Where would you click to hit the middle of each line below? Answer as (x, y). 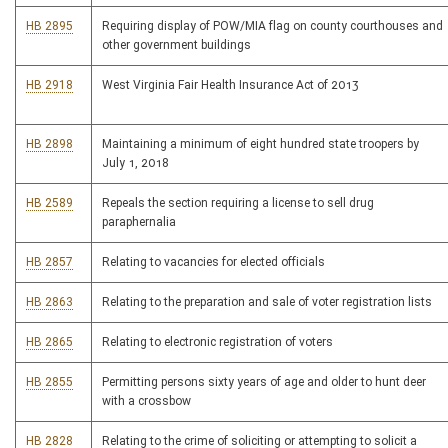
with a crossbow (146, 401)
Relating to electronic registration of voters (217, 342)
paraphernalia (139, 222)
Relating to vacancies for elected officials (213, 262)
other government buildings (176, 45)
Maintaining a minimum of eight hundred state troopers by (260, 144)
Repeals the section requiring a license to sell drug (238, 203)
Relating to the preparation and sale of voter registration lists (267, 302)
